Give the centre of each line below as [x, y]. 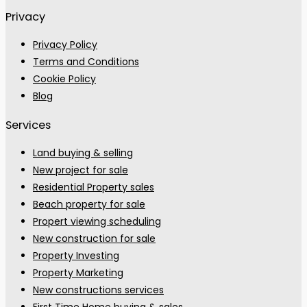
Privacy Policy [65, 45]
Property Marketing [78, 273]
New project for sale [81, 170]
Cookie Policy [64, 79]
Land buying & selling [83, 153]
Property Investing [76, 256]
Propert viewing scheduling [97, 222]
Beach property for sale [89, 205]
